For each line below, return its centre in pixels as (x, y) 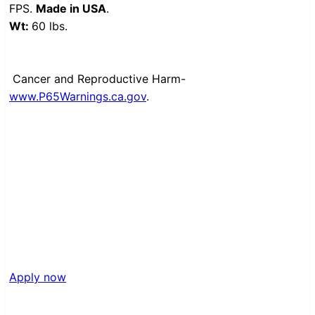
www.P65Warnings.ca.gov (78, 97)
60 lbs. (50, 26)
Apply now (38, 277)
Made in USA (71, 9)
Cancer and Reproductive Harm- (99, 79)
